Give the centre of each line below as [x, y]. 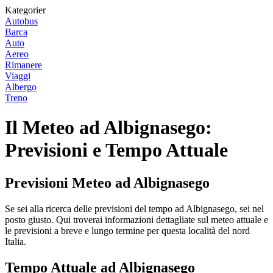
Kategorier [25, 10]
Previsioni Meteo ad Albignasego [107, 183]
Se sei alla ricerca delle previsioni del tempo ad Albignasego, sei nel [134, 208]
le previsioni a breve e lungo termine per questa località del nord [127, 230]
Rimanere [23, 65]
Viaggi [18, 76]
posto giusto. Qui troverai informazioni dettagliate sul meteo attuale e [136, 219]
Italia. [16, 241]
